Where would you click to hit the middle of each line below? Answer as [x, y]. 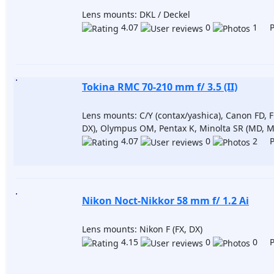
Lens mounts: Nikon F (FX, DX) [142, 229]
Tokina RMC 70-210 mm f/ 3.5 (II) [160, 87]
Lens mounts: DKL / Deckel [136, 14]
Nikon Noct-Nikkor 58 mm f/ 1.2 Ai [165, 201]
